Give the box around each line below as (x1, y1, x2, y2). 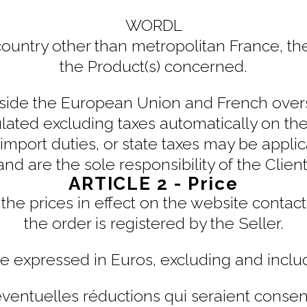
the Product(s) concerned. (60, 56, 247, 75)
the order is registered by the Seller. (23, 213, 284, 232)
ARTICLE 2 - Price (69, 173, 238, 194)
